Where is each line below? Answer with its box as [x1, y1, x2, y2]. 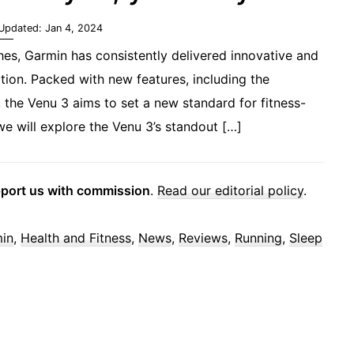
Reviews [179, 230, 228, 247]
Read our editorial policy [157, 183, 303, 199]
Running [235, 230, 282, 247]
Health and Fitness [21, 230, 131, 247]
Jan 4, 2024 [45, 22, 103, 35]
